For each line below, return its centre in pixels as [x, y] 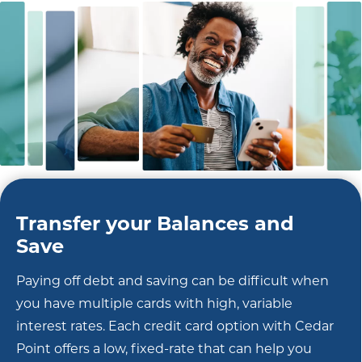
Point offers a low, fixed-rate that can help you [164, 348]
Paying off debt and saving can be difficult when [173, 280]
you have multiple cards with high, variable [154, 303]
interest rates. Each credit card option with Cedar [175, 326]
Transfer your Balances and [155, 223]
